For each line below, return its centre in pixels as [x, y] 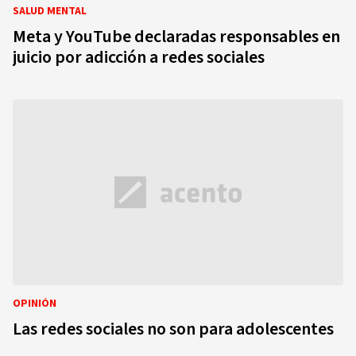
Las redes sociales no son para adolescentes [173, 329]
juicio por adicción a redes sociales [139, 57]
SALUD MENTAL [50, 11]
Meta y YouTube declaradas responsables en [176, 37]
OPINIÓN [35, 304]
